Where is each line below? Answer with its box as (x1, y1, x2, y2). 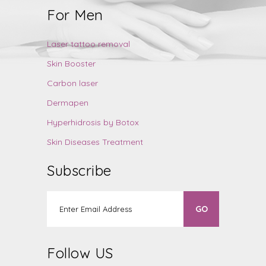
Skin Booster (47, 58, 96, 69)
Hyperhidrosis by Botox (47, 116, 139, 128)
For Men (47, 5, 103, 24)
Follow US (47, 243, 113, 262)
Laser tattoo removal (47, 38, 130, 49)
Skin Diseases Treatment (47, 136, 143, 147)
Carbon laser (47, 77, 98, 88)
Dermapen (47, 97, 88, 108)
